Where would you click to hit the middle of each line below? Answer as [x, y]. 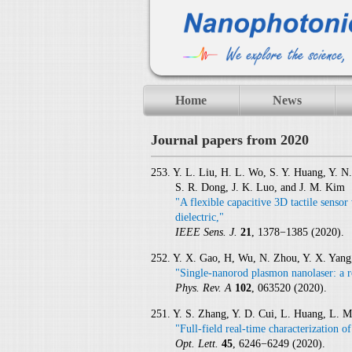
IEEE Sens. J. [207, 232]
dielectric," [199, 217]
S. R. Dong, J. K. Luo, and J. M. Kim [260, 187]
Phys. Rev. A [205, 288]
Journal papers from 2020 [230, 140]
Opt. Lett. [198, 344]
